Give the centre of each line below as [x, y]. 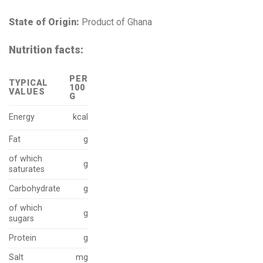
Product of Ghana [117, 22]
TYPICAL [29, 83]
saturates [27, 169]
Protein [23, 238]
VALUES [27, 92]
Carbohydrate [35, 188]
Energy [22, 117]
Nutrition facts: [46, 50]
